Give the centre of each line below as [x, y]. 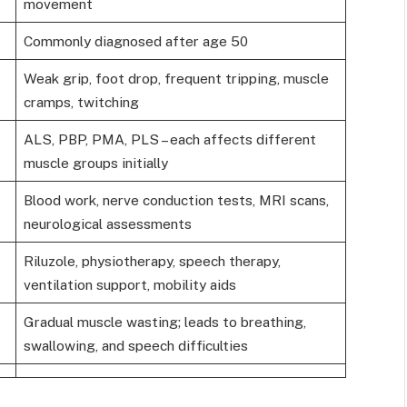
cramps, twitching [81, 102]
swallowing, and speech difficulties [135, 346]
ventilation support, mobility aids [129, 285]
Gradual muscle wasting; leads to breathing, [164, 322]
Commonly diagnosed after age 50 [135, 41]
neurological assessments [107, 224]
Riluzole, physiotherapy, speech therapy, [152, 261]
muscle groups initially [95, 163]
